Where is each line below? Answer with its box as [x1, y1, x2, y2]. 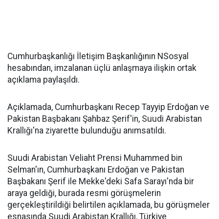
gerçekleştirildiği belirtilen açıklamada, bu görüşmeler [7, 200, 210, 210]
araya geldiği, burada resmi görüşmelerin [7, 188, 161, 198]
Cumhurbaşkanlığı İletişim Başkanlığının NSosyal [7, 51, 189, 61]
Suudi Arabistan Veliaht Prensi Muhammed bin [7, 153, 182, 163]
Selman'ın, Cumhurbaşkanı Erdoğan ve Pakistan [7, 165, 184, 175]
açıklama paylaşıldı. [7, 75, 80, 85]
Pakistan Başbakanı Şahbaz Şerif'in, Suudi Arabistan [7, 114, 202, 124]
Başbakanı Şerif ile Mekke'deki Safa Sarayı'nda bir [7, 176, 194, 186]
